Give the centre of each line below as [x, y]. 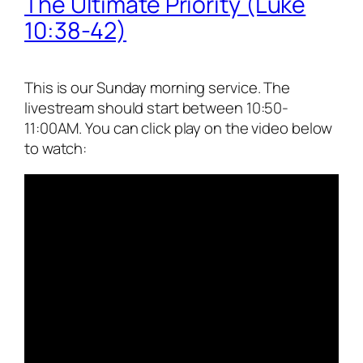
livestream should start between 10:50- [157, 108]
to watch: [56, 149]
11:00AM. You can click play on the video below [179, 128]
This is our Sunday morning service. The [158, 88]
